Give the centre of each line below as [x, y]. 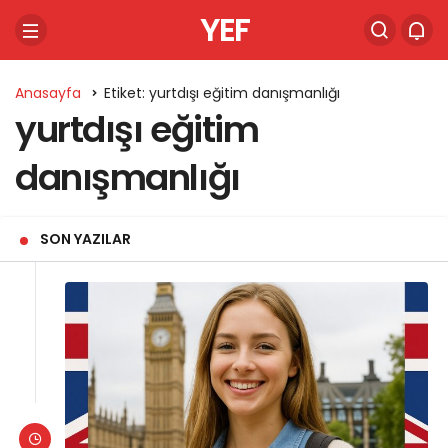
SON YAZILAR [85, 239]
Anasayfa [48, 93]
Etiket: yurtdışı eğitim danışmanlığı [222, 93]
